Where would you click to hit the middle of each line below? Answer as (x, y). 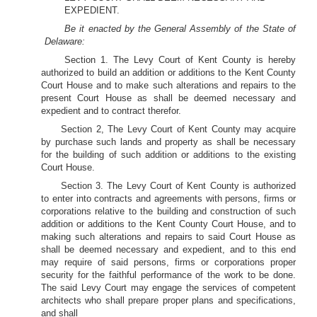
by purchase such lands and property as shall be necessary (168, 142)
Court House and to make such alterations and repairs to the (168, 85)
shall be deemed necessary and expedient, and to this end (168, 249)
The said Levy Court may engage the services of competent (168, 288)
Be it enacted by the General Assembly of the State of (180, 29)
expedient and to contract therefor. (111, 111)
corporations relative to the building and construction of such (168, 211)
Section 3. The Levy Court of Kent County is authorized (178, 186)
